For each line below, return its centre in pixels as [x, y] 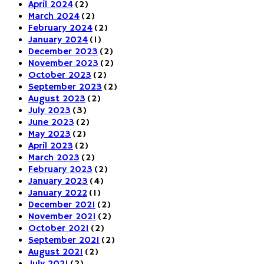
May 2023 [49, 134]
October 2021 [59, 228]
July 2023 [49, 110]
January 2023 [58, 181]
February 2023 [60, 169]
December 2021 [62, 205]
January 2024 [58, 40]
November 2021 [62, 217]
